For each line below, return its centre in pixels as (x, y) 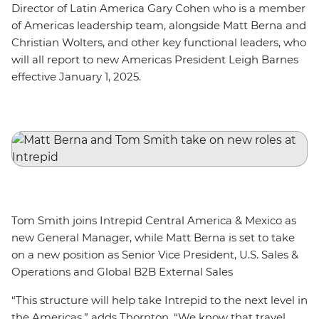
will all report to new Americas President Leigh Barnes (155, 59)
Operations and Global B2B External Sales (122, 272)
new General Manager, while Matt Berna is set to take (153, 237)
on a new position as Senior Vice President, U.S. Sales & (155, 255)
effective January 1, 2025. (79, 77)
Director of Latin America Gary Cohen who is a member (158, 8)
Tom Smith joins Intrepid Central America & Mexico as (154, 220)
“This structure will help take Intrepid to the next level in (159, 300)
